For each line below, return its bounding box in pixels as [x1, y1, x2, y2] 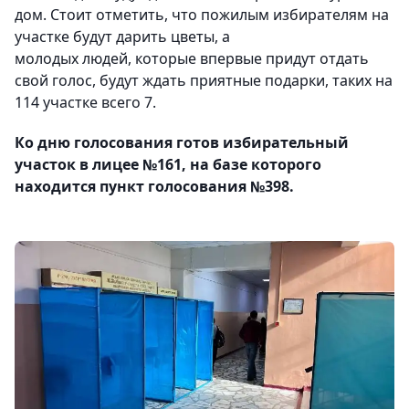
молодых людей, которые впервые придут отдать [15, 48, 369, 69]
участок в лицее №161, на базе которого [15, 154, 321, 175]
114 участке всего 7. [15, 92, 156, 113]
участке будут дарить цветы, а [15, 26, 230, 47]
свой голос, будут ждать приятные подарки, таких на [15, 70, 393, 91]
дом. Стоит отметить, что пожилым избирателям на [15, 5, 389, 26]
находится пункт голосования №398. [15, 176, 294, 197]
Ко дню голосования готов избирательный [15, 132, 349, 153]
